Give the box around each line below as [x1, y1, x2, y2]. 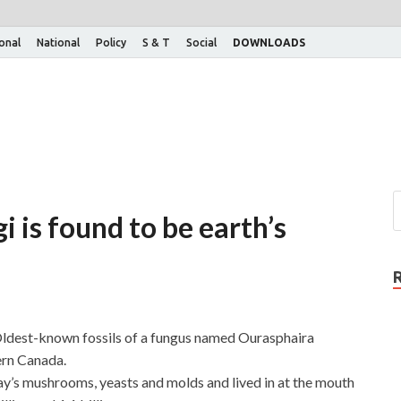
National [37, 36, 80, 48]
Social [186, 36, 217, 48]
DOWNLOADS [233, 36, 305, 48]
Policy [96, 36, 126, 48]
